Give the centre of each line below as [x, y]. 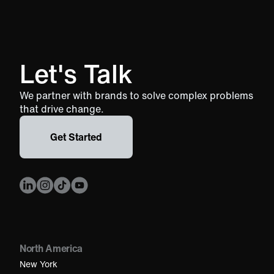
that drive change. [62, 109]
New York [39, 264]
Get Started [76, 137]
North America [51, 249]
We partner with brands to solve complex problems [136, 96]
